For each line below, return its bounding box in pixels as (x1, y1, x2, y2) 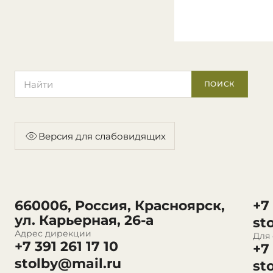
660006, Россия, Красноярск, (15, 197, 225, 214)
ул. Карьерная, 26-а (15, 212, 154, 229)
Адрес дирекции (15, 228, 91, 239)
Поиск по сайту (14, 71, 87, 83)
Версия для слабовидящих (38, 130, 166, 142)
